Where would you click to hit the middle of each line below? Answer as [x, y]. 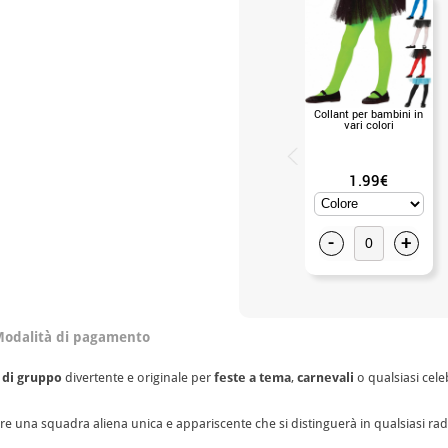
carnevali [325, 377]
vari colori [368, 124]
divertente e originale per [138, 377]
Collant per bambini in [368, 113]
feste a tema [252, 377]
